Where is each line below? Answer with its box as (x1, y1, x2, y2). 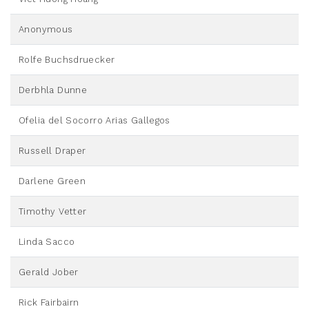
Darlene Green (19, 176, 86, 187)
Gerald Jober (19, 267, 79, 278)
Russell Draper (19, 146, 86, 157)
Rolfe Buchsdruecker (19, 54, 115, 66)
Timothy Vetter (19, 206, 87, 217)
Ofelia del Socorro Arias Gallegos (19, 115, 170, 126)
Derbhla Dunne (19, 85, 88, 96)
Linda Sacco (19, 237, 75, 248)
